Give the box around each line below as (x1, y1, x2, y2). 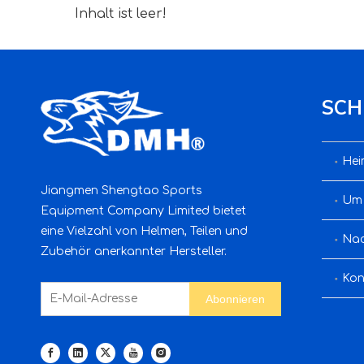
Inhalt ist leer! (75, 6, 167, 21)
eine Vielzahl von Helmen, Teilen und (41, 225, 248, 237)
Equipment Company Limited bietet (41, 205, 246, 217)
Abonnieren (206, 292, 265, 305)
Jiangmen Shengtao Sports (41, 184, 202, 197)
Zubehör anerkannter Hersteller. (41, 245, 227, 258)
